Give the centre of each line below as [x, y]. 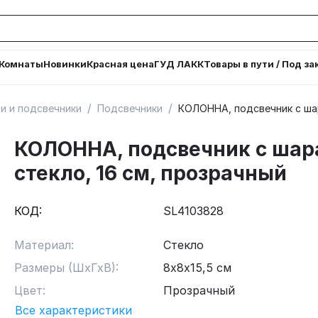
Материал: [44, 245]
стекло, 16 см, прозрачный [150, 173]
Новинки [65, 64]
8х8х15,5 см [197, 268]
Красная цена [121, 64]
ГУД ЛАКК [179, 64]
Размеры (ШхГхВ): [66, 268]
